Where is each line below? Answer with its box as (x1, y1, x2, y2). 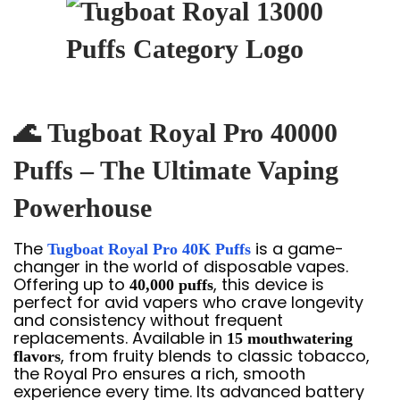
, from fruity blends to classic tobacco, (61, 345, 370, 367)
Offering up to (13, 273, 129, 296)
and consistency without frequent (13, 309, 283, 331)
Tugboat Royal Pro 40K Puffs (47, 240, 251, 258)
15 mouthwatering (227, 329, 353, 347)
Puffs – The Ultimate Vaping (13, 155, 338, 185)
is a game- (251, 237, 344, 260)
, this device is (213, 273, 324, 296)
